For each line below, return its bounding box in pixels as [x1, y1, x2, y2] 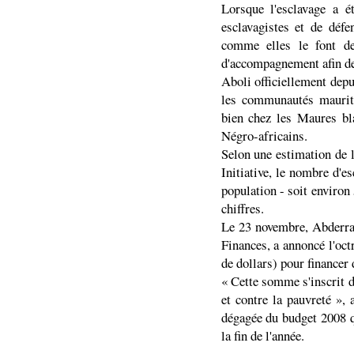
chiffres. [220, 199, 264, 217]
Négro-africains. [220, 126, 307, 145]
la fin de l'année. [220, 326, 304, 345]
